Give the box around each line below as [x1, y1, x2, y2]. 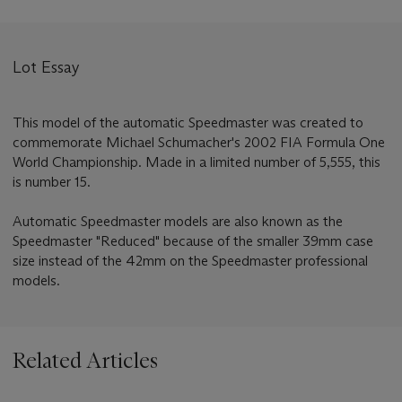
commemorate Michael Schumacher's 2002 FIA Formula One [13, 134, 385, 152]
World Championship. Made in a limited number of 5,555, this [13, 153, 380, 171]
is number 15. [13, 173, 91, 191]
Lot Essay [13, 57, 80, 78]
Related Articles [13, 347, 158, 374]
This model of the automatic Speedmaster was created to [13, 114, 363, 132]
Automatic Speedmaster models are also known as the [13, 213, 343, 231]
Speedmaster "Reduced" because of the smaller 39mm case [13, 232, 373, 250]
